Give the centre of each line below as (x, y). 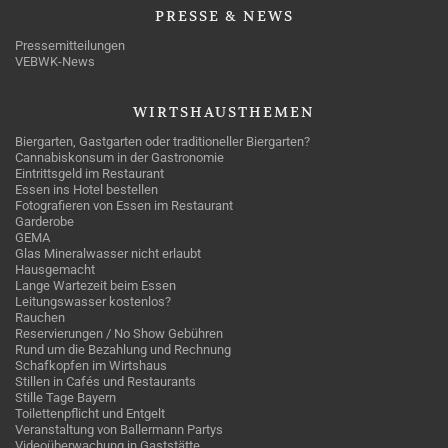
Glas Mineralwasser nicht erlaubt (108, 253)
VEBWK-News (55, 61)
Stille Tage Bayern (65, 397)
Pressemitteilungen (70, 45)
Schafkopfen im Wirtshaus (91, 365)
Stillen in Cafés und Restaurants (105, 381)
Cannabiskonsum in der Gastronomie (119, 157)
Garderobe (44, 221)
